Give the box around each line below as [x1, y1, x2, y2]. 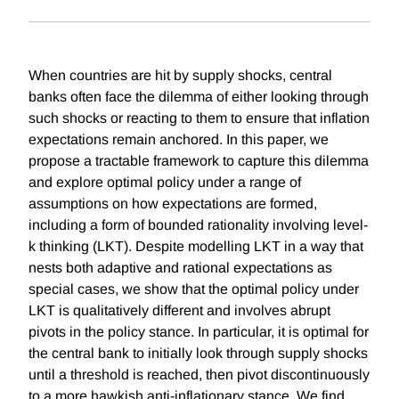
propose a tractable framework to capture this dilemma [28, 153, 369, 169]
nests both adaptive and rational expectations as [28, 260, 332, 276]
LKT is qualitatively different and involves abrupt [28, 303, 330, 319]
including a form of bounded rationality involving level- [28, 217, 368, 233]
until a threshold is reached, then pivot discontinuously [28, 367, 370, 383]
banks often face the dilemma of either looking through [28, 89, 369, 105]
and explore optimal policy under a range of [28, 175, 301, 191]
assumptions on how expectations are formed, [28, 196, 317, 212]
